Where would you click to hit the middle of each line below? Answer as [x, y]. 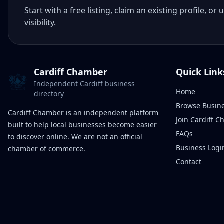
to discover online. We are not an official [75, 137]
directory [49, 94]
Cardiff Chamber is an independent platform [83, 113]
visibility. [40, 22]
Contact [189, 162]
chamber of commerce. [47, 149]
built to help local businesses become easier [82, 125]
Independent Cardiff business [84, 84]
